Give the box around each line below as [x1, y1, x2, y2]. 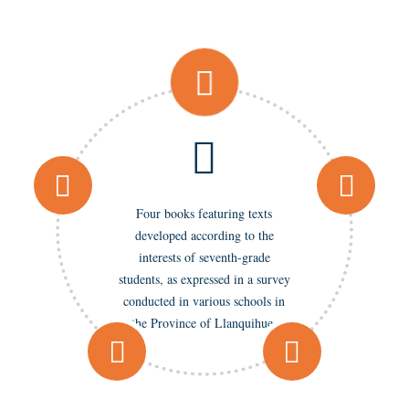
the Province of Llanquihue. [131, 313, 278, 331]
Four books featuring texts [136, 204, 273, 222]
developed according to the [134, 225, 274, 244]
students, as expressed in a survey [118, 269, 290, 288]
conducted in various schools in [123, 291, 286, 309]
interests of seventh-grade [138, 247, 270, 266]
